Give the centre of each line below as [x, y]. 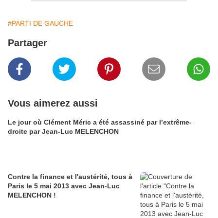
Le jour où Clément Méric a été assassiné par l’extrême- [100, 122]
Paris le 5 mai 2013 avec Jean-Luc [64, 186]
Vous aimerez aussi [53, 103]
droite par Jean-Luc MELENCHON [63, 131]
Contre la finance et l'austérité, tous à [70, 176]
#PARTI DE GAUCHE [40, 23]
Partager [27, 43]
